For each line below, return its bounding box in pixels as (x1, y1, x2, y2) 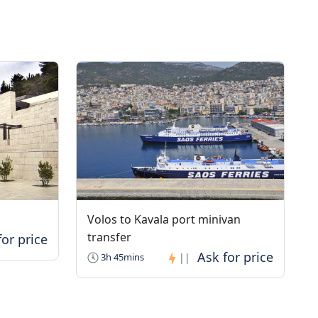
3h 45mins (98, 251, 144, 263)
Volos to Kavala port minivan (87, 212, 241, 227)
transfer (87, 229, 131, 245)
